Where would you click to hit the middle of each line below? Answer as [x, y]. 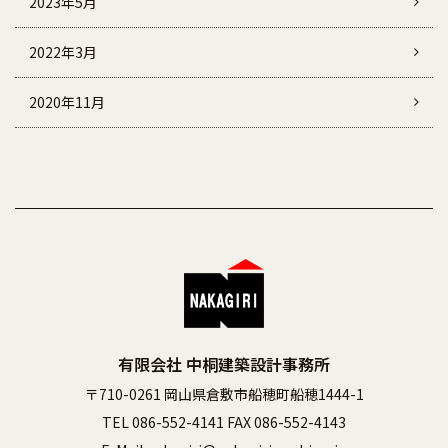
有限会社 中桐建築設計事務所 [224, 363]
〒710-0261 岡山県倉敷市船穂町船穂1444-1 [224, 393]
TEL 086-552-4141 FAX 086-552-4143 [224, 421]
